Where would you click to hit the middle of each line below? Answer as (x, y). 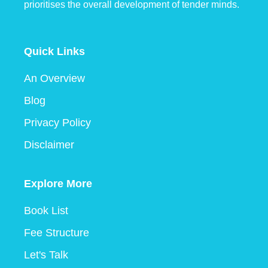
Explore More (58, 184)
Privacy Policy (57, 123)
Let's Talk (46, 255)
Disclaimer (49, 145)
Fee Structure (57, 233)
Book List (46, 211)
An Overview (54, 79)
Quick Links (54, 52)
